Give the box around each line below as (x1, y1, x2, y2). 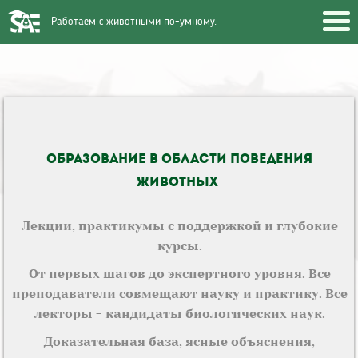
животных (137, 177, 221, 189)
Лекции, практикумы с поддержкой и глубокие (21, 218, 338, 233)
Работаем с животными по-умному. (51, 16, 220, 27)
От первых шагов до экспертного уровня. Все (28, 266, 331, 281)
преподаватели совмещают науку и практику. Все (11, 286, 348, 301)
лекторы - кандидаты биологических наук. (34, 306, 325, 321)
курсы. (157, 238, 202, 253)
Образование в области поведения (46, 153, 312, 166)
